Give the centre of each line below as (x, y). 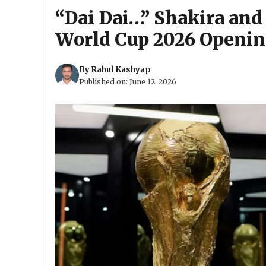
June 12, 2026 (153, 81)
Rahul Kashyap (121, 69)
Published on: (104, 81)
